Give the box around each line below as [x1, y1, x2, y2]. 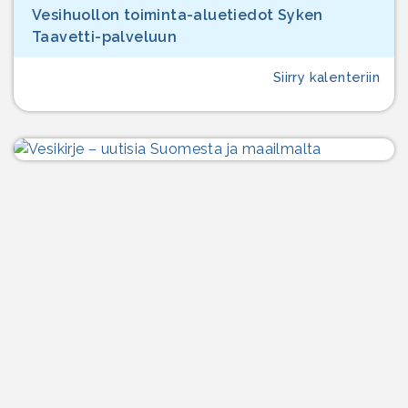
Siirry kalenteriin [272, 69, 380, 86]
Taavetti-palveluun [32, 28, 178, 46]
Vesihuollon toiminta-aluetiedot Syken [32, 6, 323, 25]
